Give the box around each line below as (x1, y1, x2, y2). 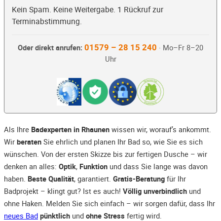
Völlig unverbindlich (123, 186, 187, 196)
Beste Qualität (28, 174, 74, 184)
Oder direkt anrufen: (18, 43, 82, 53)
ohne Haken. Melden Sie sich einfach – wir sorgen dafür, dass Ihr (4, 198, 215, 209)
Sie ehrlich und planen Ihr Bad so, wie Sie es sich (41, 137, 203, 147)
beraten (17, 137, 41, 147)
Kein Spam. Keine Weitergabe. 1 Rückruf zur (12, 4, 163, 15)
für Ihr (165, 174, 186, 184)
